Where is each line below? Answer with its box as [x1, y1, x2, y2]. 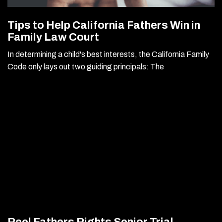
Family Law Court [7, 31, 99, 43]
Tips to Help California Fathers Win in [7, 19, 200, 31]
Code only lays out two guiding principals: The [7, 62, 164, 71]
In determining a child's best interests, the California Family [7, 50, 209, 58]
